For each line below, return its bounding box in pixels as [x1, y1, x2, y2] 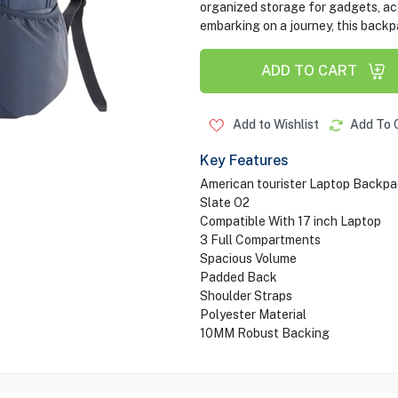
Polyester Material [199, 307, 306, 322]
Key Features [199, 152, 289, 169]
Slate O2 [199, 195, 250, 210]
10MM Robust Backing [199, 326, 330, 340]
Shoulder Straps [199, 289, 292, 303]
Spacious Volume [199, 251, 297, 266]
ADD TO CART [260, 62, 357, 79]
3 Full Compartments [199, 233, 321, 247]
